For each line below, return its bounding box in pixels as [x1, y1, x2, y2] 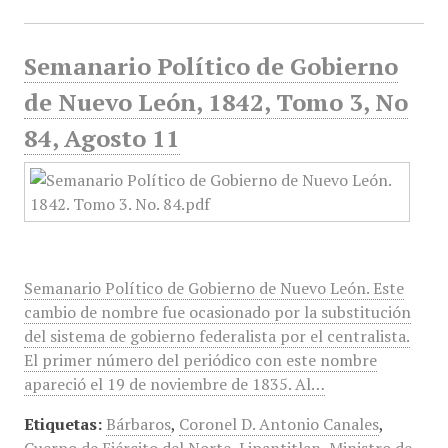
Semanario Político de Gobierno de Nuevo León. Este [23, 277, 404, 299]
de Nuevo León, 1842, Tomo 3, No [23, 86, 408, 118]
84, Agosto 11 [23, 122, 180, 154]
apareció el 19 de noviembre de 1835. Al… [23, 373, 325, 395]
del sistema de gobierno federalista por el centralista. [23, 325, 410, 347]
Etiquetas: [23, 413, 102, 435]
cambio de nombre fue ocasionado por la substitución [23, 301, 411, 323]
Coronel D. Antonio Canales [178, 413, 379, 435]
